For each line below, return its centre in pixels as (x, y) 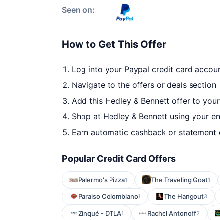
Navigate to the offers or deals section (144, 85)
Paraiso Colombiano (108, 196)
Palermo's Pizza (101, 180)
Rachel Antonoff (172, 213)
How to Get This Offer (114, 44)
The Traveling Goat (179, 180)
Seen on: (78, 10)
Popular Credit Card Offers (119, 158)
